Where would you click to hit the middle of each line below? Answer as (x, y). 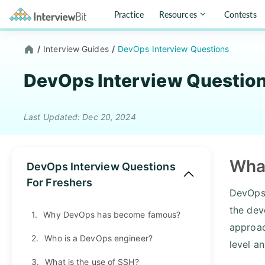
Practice (129, 14)
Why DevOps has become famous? (112, 214)
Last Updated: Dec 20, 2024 (80, 117)
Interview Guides (76, 49)
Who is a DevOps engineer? (98, 238)
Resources (178, 14)
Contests (240, 14)
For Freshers (60, 182)
